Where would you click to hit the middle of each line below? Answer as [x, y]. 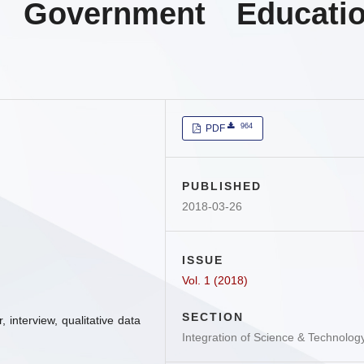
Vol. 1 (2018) [215, 280]
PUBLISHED [222, 186]
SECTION [213, 317]
